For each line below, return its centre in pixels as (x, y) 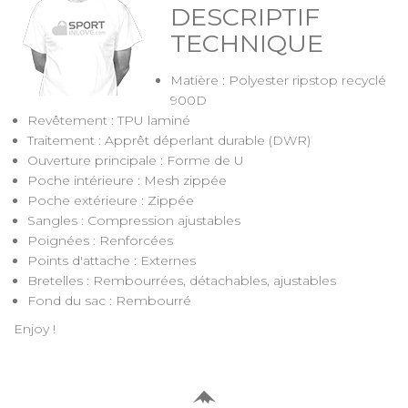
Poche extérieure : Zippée (111, 200)
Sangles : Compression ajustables (134, 220)
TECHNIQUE (247, 43)
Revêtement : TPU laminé (109, 120)
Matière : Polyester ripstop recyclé (278, 80)
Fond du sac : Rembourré (109, 300)
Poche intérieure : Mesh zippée (127, 180)
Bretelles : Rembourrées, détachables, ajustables (182, 280)
